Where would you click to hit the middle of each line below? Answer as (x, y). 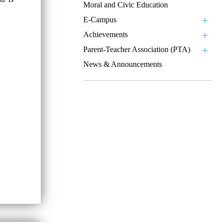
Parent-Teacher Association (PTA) (137, 49)
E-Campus (100, 19)
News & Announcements (123, 64)
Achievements (106, 34)
